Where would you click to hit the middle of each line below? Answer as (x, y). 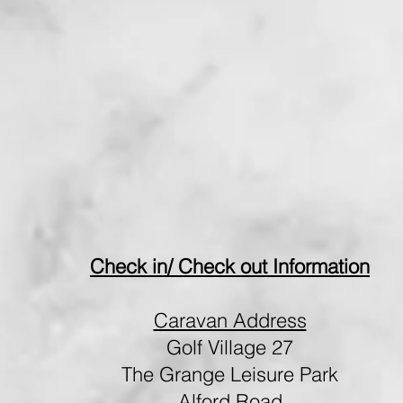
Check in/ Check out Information (230, 266)
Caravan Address (230, 320)
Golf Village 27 (230, 347)
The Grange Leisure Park (230, 374)
